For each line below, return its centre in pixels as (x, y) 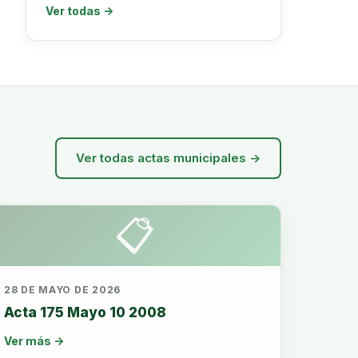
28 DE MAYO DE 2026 (62, 290)
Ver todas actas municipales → (168, 158)
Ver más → (34, 341)
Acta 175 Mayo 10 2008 (85, 312)
